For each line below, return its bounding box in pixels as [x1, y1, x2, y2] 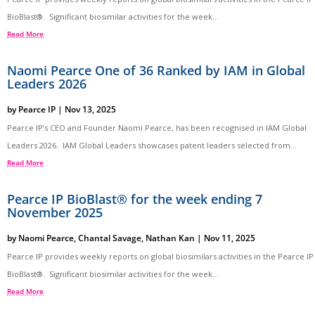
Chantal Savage [78, 231, 141, 244]
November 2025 [7, 203, 103, 221]
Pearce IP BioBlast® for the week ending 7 [7, 190, 262, 207]
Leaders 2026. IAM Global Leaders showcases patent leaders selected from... [7, 139, 297, 150]
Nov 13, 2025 [65, 103, 116, 115]
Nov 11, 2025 [204, 231, 255, 244]
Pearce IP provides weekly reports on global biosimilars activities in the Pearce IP [7, 250, 314, 262]
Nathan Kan [146, 231, 195, 244]
